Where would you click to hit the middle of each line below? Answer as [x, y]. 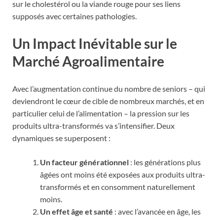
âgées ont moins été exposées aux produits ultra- [123, 175]
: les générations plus [165, 162]
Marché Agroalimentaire [88, 61]
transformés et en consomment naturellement [118, 187]
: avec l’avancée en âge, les [157, 212]
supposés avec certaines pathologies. [74, 16]
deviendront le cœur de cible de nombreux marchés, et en [108, 101]
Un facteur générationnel [84, 162]
